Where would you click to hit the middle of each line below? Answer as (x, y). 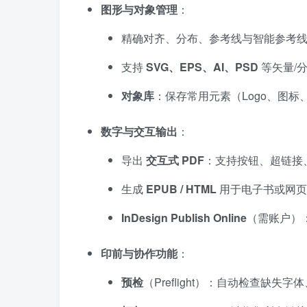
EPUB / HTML (181, 189)
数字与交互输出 (139, 131)
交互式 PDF (175, 160)
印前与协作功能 (139, 253)
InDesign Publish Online (184, 218)
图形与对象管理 (139, 9)
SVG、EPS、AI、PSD (202, 67)
